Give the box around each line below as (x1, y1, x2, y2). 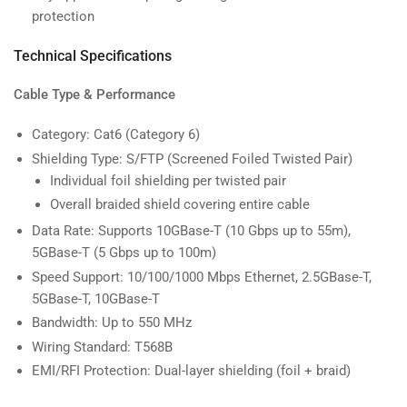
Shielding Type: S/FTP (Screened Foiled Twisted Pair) (32, 150, 352, 167)
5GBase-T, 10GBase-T (32, 290, 160, 307)
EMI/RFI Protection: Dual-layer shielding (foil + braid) (32, 362, 351, 380)
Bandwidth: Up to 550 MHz (32, 314, 192, 332)
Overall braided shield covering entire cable (50, 196, 310, 213)
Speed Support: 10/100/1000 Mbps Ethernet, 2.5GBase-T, (32, 268, 372, 285)
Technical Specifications (14, 47, 172, 65)
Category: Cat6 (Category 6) (32, 126, 200, 144)
